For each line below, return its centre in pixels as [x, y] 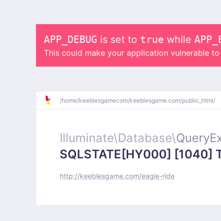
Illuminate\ [89, 138]
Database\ [147, 138]
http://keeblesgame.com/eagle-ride [117, 176]
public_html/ [199, 100]
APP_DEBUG [71, 39]
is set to [119, 39]
